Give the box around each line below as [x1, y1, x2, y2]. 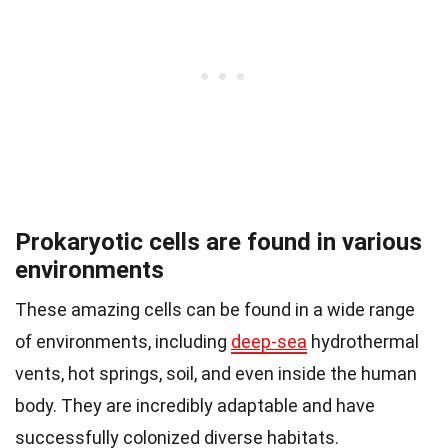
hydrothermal [307, 330, 419, 352]
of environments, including [15, 330, 231, 352]
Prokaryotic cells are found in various [15, 227, 422, 256]
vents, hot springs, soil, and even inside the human [15, 362, 417, 384]
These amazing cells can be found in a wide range [15, 298, 415, 320]
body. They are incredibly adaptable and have [15, 394, 375, 416]
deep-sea [231, 330, 307, 352]
